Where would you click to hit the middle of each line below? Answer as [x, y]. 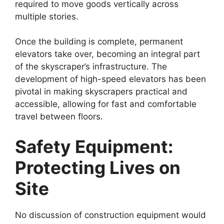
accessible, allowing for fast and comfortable [106, 104]
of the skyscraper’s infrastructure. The [91, 66]
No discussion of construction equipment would [110, 215]
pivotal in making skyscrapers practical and [101, 91]
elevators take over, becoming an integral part [107, 54]
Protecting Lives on [98, 167]
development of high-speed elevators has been [110, 79]
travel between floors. [59, 116]
